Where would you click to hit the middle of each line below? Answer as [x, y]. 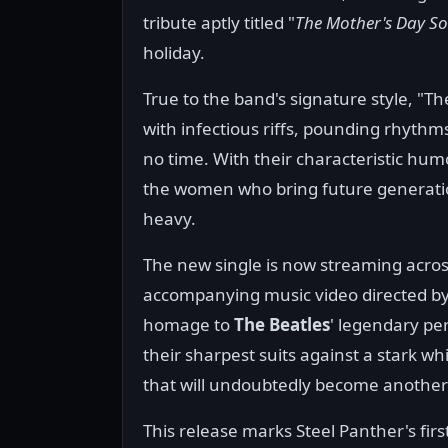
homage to [188, 325]
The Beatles [282, 325]
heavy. [169, 219]
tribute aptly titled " [219, 23]
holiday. [174, 53]
